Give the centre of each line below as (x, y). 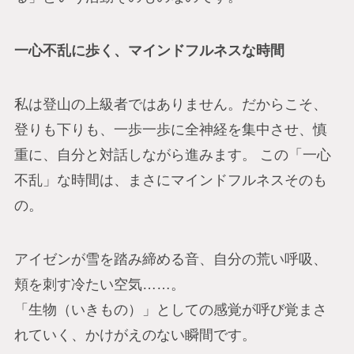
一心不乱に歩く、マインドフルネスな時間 (149, 51)
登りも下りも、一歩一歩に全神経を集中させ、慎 (170, 129)
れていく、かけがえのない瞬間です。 (135, 335)
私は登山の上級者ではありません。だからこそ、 (170, 104)
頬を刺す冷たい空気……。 (99, 284)
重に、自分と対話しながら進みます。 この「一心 (172, 154)
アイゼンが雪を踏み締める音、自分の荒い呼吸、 (170, 259)
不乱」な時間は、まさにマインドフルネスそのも (170, 180)
